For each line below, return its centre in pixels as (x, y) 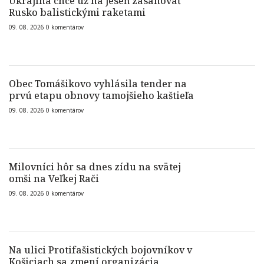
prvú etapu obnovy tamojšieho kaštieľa (101, 95)
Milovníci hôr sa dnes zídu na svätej (95, 167)
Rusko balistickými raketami (77, 12)
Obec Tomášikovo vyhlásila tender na (98, 84)
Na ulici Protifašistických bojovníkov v (100, 250)
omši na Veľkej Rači (54, 179)
